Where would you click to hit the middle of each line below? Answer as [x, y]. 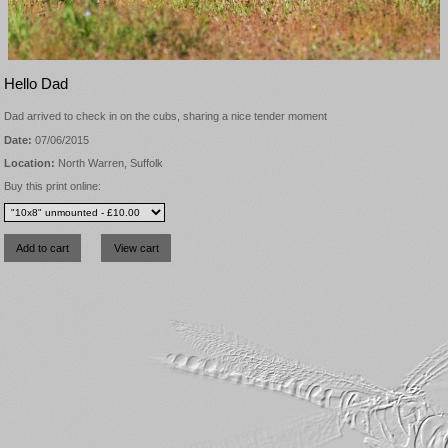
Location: [29, 162]
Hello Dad [36, 84]
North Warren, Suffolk [109, 162]
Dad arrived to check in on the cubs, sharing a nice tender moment [165, 116]
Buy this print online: [52, 185]
